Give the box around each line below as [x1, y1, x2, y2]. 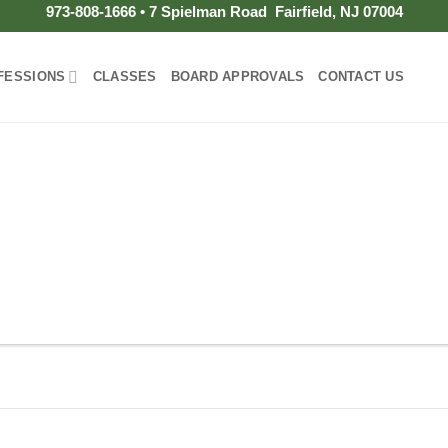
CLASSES [92, 69, 157, 84]
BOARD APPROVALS [170, 69, 305, 84]
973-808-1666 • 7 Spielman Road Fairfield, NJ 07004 [45, 3, 403, 21]
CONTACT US [318, 69, 404, 84]
